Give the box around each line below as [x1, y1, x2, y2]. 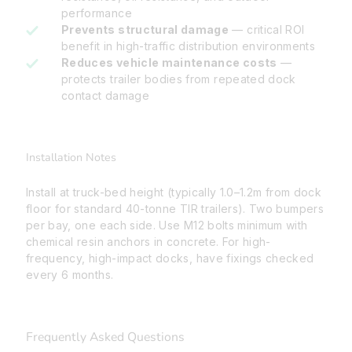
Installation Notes [26, 150, 116, 166]
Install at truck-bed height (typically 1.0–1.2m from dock [26, 185, 321, 200]
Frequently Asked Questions [26, 328, 185, 346]
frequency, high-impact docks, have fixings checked [26, 251, 314, 266]
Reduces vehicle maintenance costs [61, 56, 277, 70]
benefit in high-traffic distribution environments [61, 39, 316, 53]
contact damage [61, 89, 149, 103]
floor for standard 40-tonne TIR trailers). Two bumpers [26, 202, 324, 216]
